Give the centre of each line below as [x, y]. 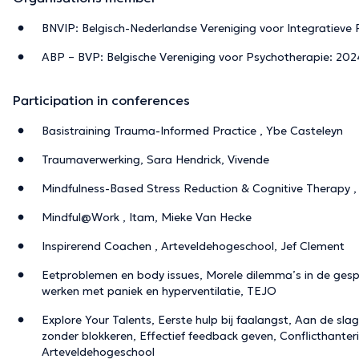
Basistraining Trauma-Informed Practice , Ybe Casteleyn [192, 130]
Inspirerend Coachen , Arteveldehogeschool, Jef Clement [193, 246]
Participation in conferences [101, 100]
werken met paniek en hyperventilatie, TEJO [159, 290]
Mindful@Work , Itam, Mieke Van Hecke [147, 217]
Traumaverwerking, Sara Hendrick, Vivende [155, 159]
